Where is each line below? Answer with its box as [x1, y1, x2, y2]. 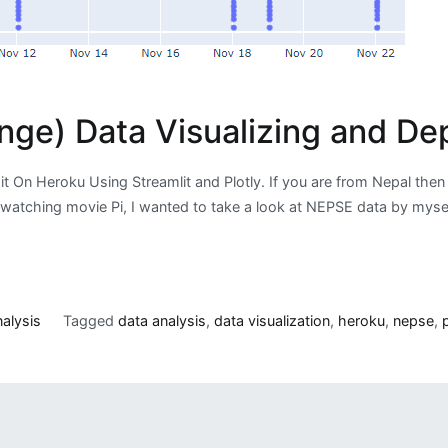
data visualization [213, 311, 330, 329]
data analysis [117, 311, 206, 329]
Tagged [62, 311, 118, 329]
